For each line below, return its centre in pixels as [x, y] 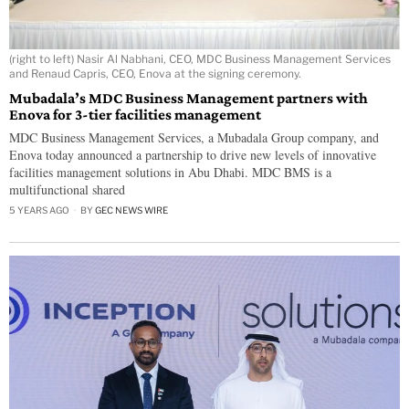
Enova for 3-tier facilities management [135, 115]
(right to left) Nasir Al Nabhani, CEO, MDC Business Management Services [200, 59]
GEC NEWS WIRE [131, 210]
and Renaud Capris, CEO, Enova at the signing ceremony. [155, 74]
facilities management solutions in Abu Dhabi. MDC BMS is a [170, 173]
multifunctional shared [67, 190]
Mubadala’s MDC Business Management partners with [189, 99]
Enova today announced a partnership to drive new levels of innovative [193, 155]
